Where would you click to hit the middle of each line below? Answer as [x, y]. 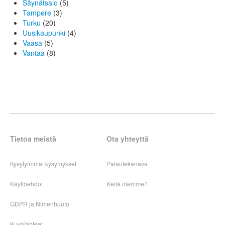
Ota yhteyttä [127, 139]
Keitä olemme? [127, 184]
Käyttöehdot [26, 184]
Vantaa [34, 53]
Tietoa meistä [33, 139]
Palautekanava [127, 164]
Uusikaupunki [44, 33]
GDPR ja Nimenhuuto [40, 204]
